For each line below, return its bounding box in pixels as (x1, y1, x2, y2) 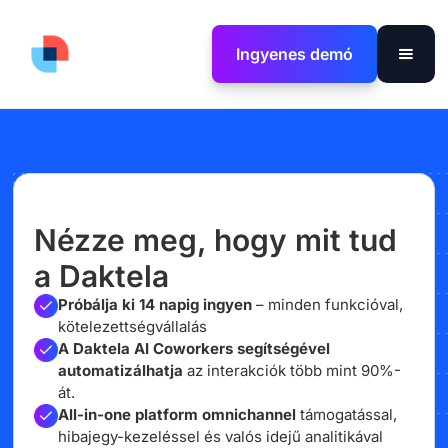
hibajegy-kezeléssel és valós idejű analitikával (58, 427, 384, 446)
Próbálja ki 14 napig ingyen (58, 295, 253, 314)
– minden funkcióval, (252, 295, 404, 314)
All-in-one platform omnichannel (58, 405, 301, 424)
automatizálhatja (58, 361, 184, 380)
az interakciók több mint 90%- (183, 361, 402, 380)
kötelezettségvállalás (58, 317, 208, 336)
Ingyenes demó (235, 43, 353, 64)
